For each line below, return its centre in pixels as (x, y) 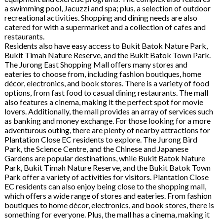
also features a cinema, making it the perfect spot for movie (104, 102)
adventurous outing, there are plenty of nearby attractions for (107, 130)
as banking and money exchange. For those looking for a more (107, 120)
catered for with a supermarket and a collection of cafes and (105, 27)
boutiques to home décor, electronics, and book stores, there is (109, 205)
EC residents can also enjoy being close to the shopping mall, (105, 186)
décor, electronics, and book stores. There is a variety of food (107, 83)
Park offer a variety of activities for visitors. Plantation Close (106, 177)
